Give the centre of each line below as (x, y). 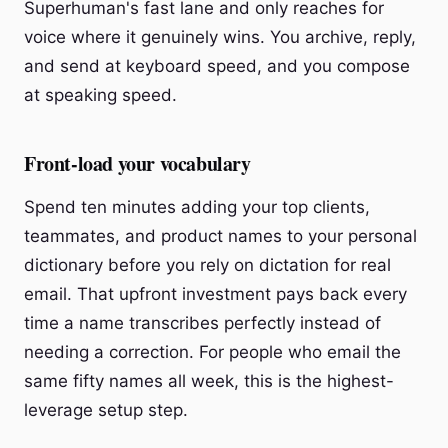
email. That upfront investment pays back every (215, 294)
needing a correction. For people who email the (212, 352)
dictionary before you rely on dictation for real (207, 265)
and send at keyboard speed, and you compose (217, 66)
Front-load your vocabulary (137, 163)
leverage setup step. (106, 410)
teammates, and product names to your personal (220, 236)
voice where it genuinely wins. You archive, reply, (220, 37)
